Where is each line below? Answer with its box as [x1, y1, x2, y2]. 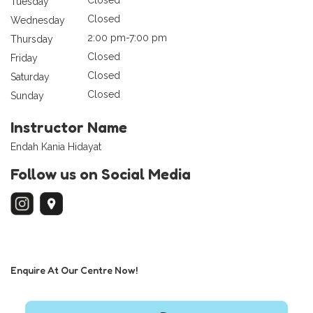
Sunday [10, 89, 44, 101]
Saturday [10, 71, 50, 82]
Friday [10, 52, 38, 64]
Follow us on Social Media [10, 164, 191, 183]
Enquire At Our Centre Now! [10, 263, 138, 276]
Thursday [10, 33, 53, 45]
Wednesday [10, 14, 65, 26]
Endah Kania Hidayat [10, 140, 101, 152]
